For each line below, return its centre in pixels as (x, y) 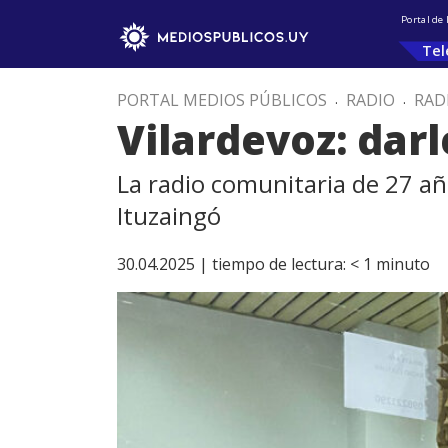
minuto (403, 264)
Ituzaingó (169, 215)
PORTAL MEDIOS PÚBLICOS (222, 100)
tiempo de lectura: (279, 264)
